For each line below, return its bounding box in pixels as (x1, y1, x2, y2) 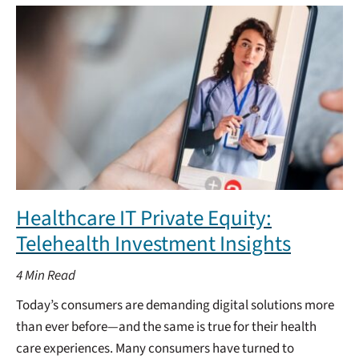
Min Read (25, 265, 75, 285)
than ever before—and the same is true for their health (16, 317, 317, 337)
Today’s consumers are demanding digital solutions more (16, 295, 334, 315)
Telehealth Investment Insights (16, 228, 291, 260)
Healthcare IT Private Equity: (16, 202, 272, 234)
